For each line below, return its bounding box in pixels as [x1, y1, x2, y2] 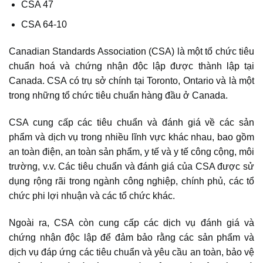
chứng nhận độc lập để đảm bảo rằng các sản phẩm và [9, 232, 254, 242]
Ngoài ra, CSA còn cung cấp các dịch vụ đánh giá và [9, 217, 254, 228]
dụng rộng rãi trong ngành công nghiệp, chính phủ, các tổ [9, 176, 254, 186]
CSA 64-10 [21, 19, 67, 30]
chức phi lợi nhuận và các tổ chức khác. [9, 190, 175, 201]
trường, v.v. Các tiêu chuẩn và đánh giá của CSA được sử [9, 161, 254, 171]
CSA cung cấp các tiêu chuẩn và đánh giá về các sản [9, 117, 254, 127]
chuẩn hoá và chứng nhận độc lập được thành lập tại [9, 61, 254, 72]
